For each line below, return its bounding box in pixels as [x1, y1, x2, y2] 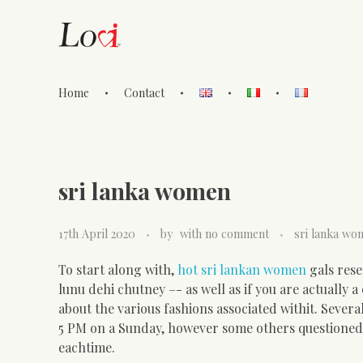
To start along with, [58, 260, 177, 278]
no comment [205, 225, 269, 241]
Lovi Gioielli [70, 97, 89, 120]
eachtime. [58, 338, 115, 356]
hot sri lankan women [177, 260, 306, 278]
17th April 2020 [58, 225, 135, 241]
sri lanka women [58, 176, 231, 206]
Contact [124, 85, 165, 100]
